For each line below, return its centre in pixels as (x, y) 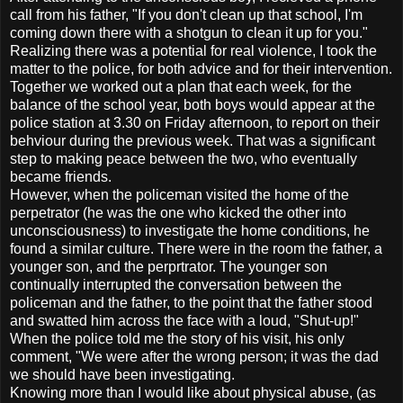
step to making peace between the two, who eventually (184, 158)
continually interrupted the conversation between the (176, 284)
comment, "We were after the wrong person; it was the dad (194, 356)
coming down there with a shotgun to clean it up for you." (189, 32)
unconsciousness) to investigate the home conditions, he (190, 230)
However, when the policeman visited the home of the (179, 194)
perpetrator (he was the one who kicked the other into (178, 212)
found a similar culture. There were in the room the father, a (196, 248)
